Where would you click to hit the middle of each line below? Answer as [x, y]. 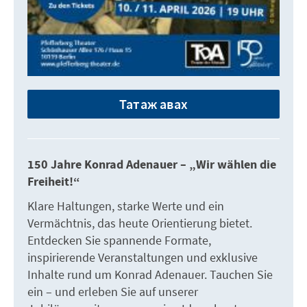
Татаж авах [153, 104]
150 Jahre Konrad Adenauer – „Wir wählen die [152, 165]
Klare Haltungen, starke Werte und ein [126, 206]
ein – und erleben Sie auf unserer [113, 292]
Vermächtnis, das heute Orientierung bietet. [140, 223]
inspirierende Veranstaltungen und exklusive [143, 258]
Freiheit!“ [54, 182]
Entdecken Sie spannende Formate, [119, 241]
